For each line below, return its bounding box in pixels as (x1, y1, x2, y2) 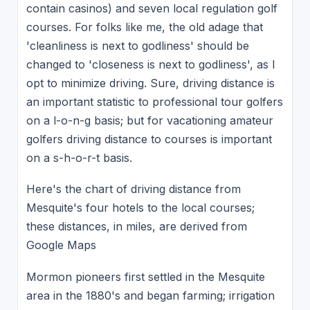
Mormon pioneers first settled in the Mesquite (26, 269, 265, 284)
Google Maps (26, 238, 96, 253)
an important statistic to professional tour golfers (26, 94, 283, 109)
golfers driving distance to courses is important (26, 131, 272, 146)
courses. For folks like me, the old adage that (26, 19, 263, 34)
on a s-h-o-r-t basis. (26, 150, 132, 165)
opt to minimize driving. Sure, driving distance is (26, 75, 275, 90)
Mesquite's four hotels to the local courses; (26, 201, 255, 215)
